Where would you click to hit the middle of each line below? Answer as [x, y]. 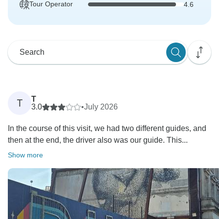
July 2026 [101, 107]
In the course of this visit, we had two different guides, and [107, 129]
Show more [25, 155]
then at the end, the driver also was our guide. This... [98, 140]
